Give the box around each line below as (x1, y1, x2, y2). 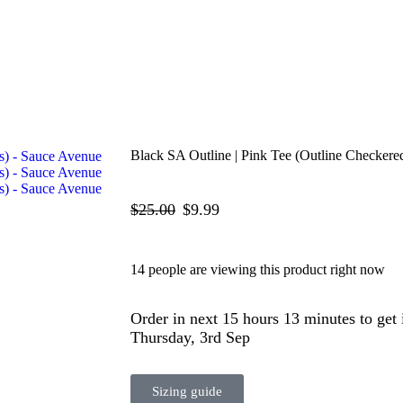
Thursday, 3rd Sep (130, 328, 250, 347)
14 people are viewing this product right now (130, 262, 385, 278)
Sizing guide (152, 384, 222, 399)
